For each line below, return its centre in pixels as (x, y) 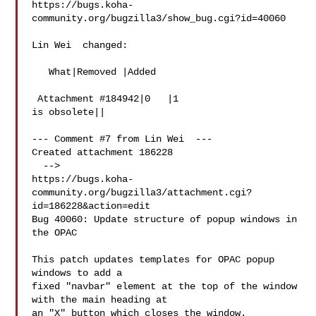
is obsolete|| (69, 112)
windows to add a (77, 273)
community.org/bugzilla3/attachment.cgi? (142, 193)
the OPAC (55, 233)
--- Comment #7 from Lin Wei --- (122, 139)
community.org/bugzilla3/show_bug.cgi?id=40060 (159, 18)
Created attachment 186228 (103, 152)
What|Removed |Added (41, 72)
